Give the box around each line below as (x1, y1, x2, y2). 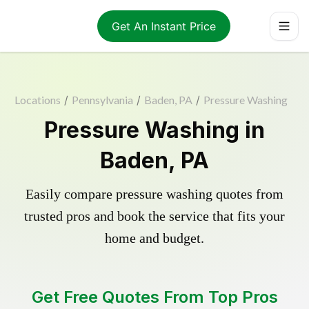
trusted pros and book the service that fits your (24, 208, 285, 223)
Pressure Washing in (44, 117, 265, 143)
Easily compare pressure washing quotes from (26, 186, 283, 201)
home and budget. (105, 230, 204, 246)
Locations (14, 93, 61, 106)
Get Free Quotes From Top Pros (31, 287, 278, 307)
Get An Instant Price (111, 19, 216, 33)
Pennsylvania (72, 93, 133, 106)
